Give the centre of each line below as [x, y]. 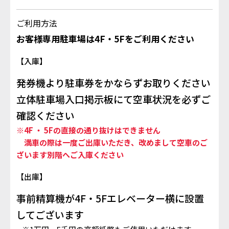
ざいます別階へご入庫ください [70, 154]
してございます [50, 214]
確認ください [45, 115]
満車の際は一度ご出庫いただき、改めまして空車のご [112, 142]
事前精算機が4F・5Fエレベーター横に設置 [110, 198]
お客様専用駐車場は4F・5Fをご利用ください [105, 38]
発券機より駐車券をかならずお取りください [113, 82]
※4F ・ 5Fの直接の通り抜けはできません [88, 130]
